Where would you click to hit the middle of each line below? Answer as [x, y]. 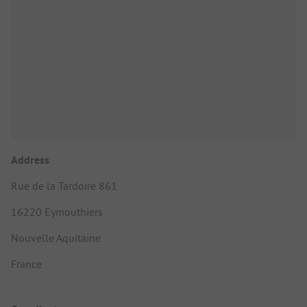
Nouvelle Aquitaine [56, 238]
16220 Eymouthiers [57, 212]
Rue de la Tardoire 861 [64, 186]
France [26, 264]
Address [30, 160]
